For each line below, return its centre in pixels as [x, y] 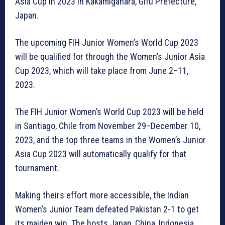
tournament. [37, 168]
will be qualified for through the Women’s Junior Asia [110, 57]
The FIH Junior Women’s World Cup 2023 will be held [109, 112]
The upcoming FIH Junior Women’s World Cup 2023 [107, 43]
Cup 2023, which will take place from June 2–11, [102, 71]
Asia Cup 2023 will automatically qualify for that [101, 154]
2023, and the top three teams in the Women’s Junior [110, 140]
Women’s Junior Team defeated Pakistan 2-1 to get [107, 209]
